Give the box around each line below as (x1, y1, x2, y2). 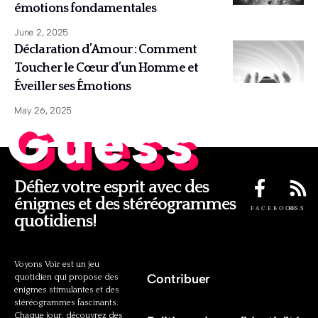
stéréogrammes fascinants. (14, 298, 119, 308)
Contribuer (146, 270, 211, 287)
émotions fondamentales (14, 1, 157, 16)
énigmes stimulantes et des (14, 285, 119, 295)
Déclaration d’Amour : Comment (14, 43, 197, 57)
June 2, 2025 (14, 27, 69, 38)
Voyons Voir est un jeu (14, 260, 99, 270)
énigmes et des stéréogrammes (14, 195, 236, 214)
